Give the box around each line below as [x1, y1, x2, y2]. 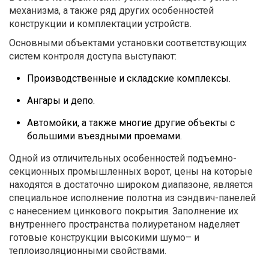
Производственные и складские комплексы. [27, 73, 231, 84]
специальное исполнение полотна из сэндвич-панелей [9, 192, 256, 204]
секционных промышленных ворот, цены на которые [9, 166, 253, 177]
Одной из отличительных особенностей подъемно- [9, 153, 237, 164]
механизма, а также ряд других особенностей [9, 5, 214, 16]
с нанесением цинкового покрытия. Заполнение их [9, 205, 238, 217]
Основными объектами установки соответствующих [9, 37, 247, 49]
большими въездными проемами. [27, 130, 182, 142]
